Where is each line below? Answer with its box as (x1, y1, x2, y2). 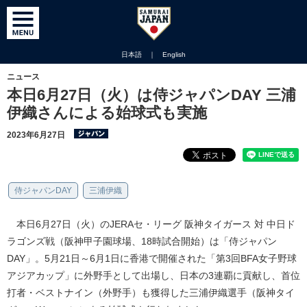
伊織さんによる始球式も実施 (7, 104, 207, 121)
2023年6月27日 (7, 130, 67, 140)
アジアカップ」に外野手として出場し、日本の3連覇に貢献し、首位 (7, 270, 300, 281)
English (162, 51, 186, 58)
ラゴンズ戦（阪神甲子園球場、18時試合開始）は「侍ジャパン (7, 236, 277, 247)
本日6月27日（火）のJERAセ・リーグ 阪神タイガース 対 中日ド (7, 219, 295, 230)
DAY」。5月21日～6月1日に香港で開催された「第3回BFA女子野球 (7, 253, 297, 264)
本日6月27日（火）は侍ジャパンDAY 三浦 (7, 86, 296, 103)
